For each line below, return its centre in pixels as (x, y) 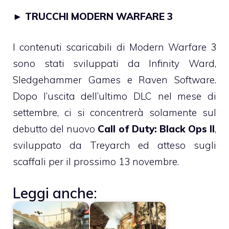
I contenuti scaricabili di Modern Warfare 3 (114, 47)
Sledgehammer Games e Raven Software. (114, 80)
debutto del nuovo (55, 129)
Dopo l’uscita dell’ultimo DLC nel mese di (114, 96)
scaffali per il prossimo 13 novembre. (96, 162)
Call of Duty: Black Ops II (156, 129)
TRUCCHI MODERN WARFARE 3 (99, 16)
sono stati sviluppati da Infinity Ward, (114, 64)
